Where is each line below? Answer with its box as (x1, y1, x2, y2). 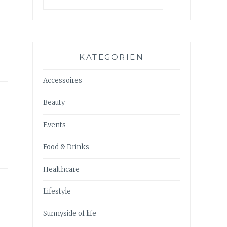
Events (43, 121, 66, 130)
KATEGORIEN (79, 52, 144, 62)
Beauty (43, 98, 65, 107)
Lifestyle (43, 187, 71, 196)
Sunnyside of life (43, 209, 96, 218)
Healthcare (43, 165, 80, 174)
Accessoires (43, 76, 82, 85)
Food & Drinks (43, 142, 89, 152)
